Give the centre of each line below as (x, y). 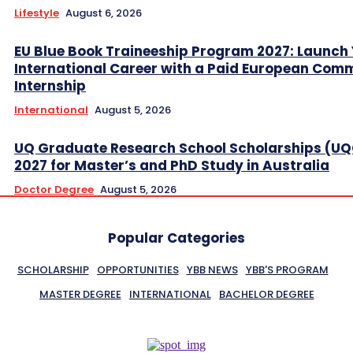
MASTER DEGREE (80, 295)
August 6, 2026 (104, 13)
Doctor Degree (54, 190)
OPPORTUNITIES (137, 270)
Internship (50, 86)
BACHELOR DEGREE (266, 295)
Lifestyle (37, 13)
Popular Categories (176, 238)
